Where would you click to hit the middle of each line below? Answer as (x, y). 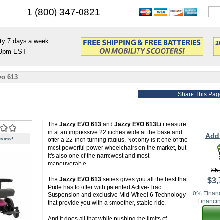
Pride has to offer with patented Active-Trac (104, 187)
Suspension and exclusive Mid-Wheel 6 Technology (117, 195)
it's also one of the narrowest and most (98, 156)
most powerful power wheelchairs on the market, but (117, 148)
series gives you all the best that (144, 179)
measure (174, 124)
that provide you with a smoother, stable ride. (107, 203)
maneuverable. (68, 164)
